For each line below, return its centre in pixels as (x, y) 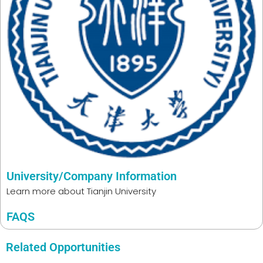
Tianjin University (122, 191)
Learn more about (45, 191)
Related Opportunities (63, 247)
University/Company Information (92, 176)
